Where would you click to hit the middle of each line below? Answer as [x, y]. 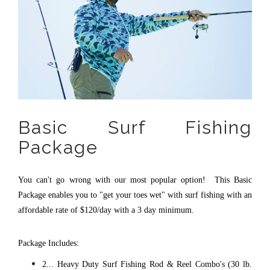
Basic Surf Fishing [135, 128]
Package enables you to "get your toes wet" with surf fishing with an [135, 195]
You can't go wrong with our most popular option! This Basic [135, 180]
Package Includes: [49, 243]
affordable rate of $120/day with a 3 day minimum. [106, 210]
